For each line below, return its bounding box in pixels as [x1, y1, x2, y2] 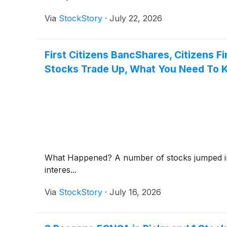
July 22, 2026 [109, 13, 162, 23]
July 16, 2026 [109, 186, 161, 197]
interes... [45, 164, 77, 175]
